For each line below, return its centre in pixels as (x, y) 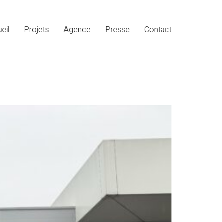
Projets (36, 30)
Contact (158, 30)
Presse (117, 30)
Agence (77, 30)
